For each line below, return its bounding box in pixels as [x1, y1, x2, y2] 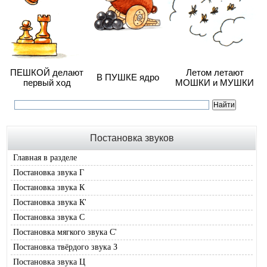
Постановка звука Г [13, 168, 84, 178]
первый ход [23, 77, 71, 88]
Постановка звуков [89, 133, 174, 144]
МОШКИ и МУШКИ [175, 77, 254, 88]
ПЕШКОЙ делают [10, 67, 83, 78]
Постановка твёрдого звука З [13, 243, 117, 252]
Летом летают [185, 67, 244, 78]
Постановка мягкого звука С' [13, 228, 117, 237]
